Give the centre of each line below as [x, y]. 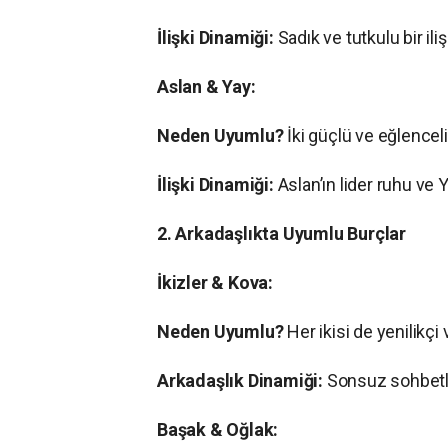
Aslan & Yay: [206, 87]
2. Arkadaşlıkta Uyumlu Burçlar [281, 234]
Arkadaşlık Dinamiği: [240, 381]
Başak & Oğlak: [218, 430]
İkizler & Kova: [215, 283]
